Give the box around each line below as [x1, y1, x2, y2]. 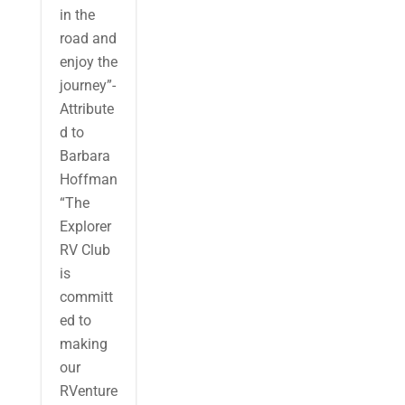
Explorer [59, 218, 111, 235]
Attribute [59, 100, 114, 118]
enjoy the [59, 53, 118, 71]
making [59, 335, 108, 353]
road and [59, 30, 117, 47]
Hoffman [59, 171, 118, 188]
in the [59, 6, 95, 24]
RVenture [59, 382, 118, 400]
